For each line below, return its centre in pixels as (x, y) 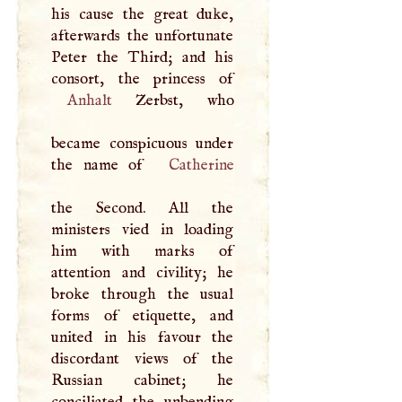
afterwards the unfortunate (143, 36)
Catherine (201, 166)
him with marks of (143, 252)
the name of (102, 166)
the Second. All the (143, 209)
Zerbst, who (173, 101)
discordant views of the (143, 359)
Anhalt (89, 101)
